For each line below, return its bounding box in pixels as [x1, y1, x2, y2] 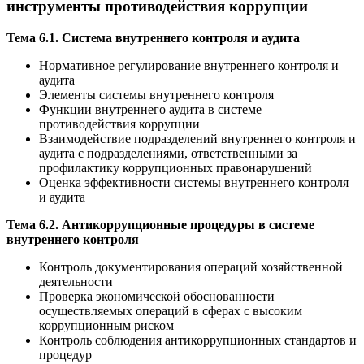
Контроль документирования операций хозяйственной [39, 260, 343, 275]
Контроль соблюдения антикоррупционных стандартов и [39, 333, 357, 348]
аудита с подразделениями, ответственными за [39, 146, 297, 161]
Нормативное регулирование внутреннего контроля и [39, 58, 339, 73]
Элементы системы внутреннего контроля [39, 88, 274, 102]
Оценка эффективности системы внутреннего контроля [39, 175, 349, 190]
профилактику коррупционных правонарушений [39, 161, 312, 175]
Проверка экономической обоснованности [39, 289, 275, 304]
